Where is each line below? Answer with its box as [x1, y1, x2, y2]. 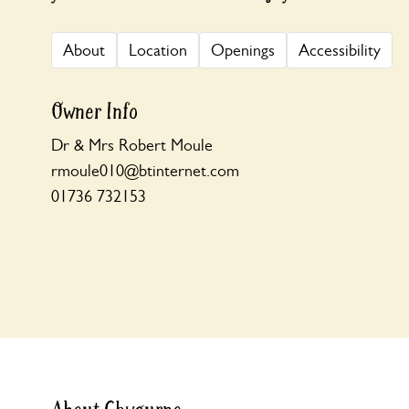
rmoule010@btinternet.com [51, 162, 239, 180]
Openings [211, 41, 275, 59]
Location [129, 41, 187, 59]
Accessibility [299, 41, 381, 59]
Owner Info [51, 98, 138, 126]
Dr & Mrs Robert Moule [51, 136, 213, 154]
